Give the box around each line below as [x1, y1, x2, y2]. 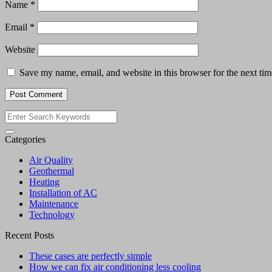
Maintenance [29, 199, 78, 209]
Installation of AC [29, 188, 97, 199]
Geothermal [29, 166, 74, 177]
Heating [29, 177, 59, 188]
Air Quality [29, 155, 73, 166]
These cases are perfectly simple [29, 251, 152, 262]
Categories [5, 134, 46, 145]
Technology [29, 209, 75, 220]
